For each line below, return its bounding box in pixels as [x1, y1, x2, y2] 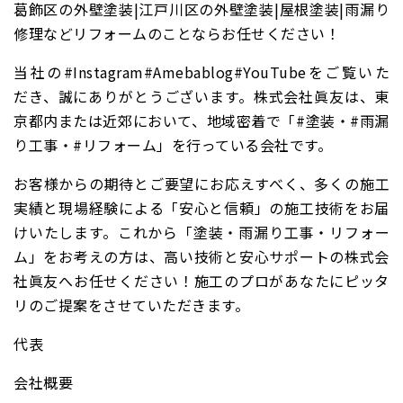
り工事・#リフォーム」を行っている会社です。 [13, 134, 332, 157]
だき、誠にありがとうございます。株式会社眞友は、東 [13, 85, 390, 108]
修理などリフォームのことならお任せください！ [13, 22, 340, 45]
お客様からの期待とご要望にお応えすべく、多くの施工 [13, 173, 390, 195]
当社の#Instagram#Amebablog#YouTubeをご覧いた [13, 61, 390, 84]
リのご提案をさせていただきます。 [13, 294, 249, 317]
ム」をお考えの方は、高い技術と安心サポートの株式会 [13, 246, 390, 268]
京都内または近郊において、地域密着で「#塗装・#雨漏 [13, 110, 390, 132]
